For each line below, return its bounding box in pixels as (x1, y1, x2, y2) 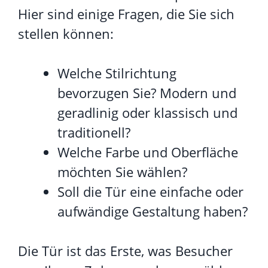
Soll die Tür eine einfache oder (57, 182, 243, 200)
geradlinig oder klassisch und (57, 103, 237, 121)
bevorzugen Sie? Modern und (57, 83, 236, 102)
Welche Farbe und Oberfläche (57, 142, 238, 161)
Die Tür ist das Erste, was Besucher (18, 241, 233, 260)
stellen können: (18, 24, 114, 42)
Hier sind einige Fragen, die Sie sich (18, 4, 234, 23)
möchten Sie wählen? (57, 162, 187, 181)
